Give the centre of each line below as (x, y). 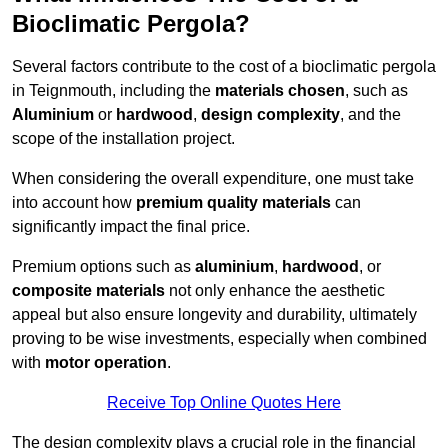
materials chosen (280, 91)
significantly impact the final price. (131, 227)
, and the (370, 115)
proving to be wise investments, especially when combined (219, 339)
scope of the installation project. (123, 139)
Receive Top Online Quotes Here (224, 403)
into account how (74, 203)
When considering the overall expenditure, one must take (213, 179)
